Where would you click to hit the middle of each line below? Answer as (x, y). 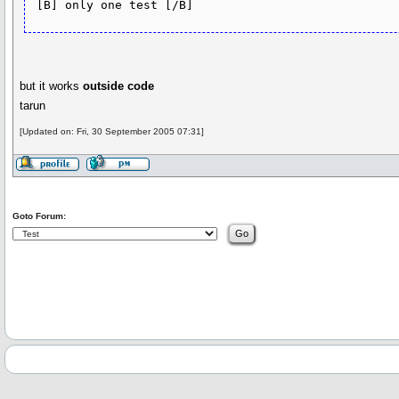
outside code (119, 85)
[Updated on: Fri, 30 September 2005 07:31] (112, 131)
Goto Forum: (39, 216)
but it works (52, 85)
